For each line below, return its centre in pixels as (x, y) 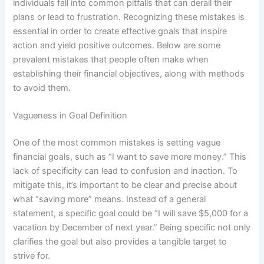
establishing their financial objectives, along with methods (129, 73)
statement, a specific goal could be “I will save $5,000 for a (131, 213)
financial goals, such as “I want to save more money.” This (130, 156)
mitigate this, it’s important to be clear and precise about (125, 185)
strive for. (32, 255)
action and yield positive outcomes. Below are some (117, 45)
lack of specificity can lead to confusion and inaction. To (126, 171)
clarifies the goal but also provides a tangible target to (120, 241)
